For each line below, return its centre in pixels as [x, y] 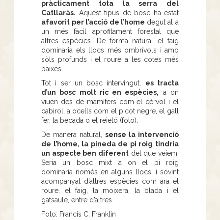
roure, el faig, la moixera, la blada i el [110, 190]
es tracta [162, 83]
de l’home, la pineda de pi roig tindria [110, 144]
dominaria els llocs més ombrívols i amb [110, 50]
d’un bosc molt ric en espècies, [100, 92]
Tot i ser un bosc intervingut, [93, 83]
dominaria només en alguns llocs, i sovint [110, 172]
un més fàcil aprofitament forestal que [110, 31]
